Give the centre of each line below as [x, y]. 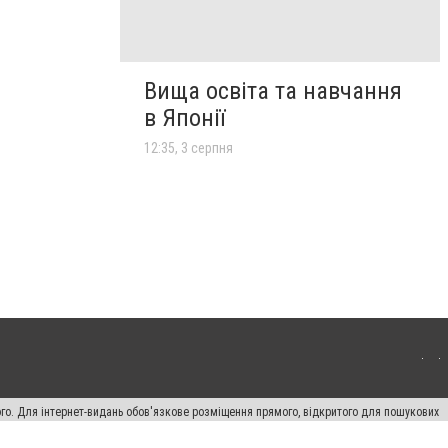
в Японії [184, 117]
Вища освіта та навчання [273, 90]
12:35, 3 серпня [188, 147]
